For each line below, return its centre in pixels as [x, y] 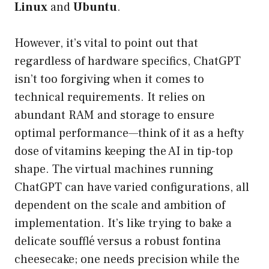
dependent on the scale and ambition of [120, 206]
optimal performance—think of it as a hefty [129, 134]
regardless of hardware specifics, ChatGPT [128, 62]
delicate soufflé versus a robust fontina [118, 242]
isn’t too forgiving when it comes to [109, 80]
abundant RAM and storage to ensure [114, 116]
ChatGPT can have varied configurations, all [132, 188]
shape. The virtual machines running [114, 170]
